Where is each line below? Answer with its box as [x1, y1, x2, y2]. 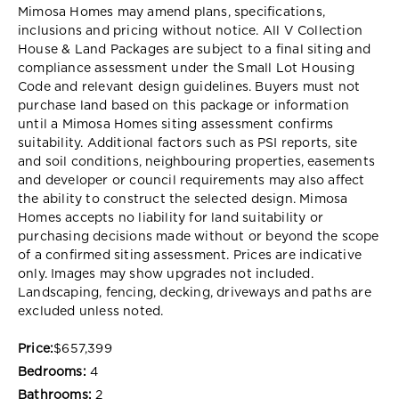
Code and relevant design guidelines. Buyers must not [18, 80, 361, 94]
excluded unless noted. [18, 305, 164, 318]
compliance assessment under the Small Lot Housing [18, 61, 354, 75]
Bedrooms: [18, 365, 86, 379]
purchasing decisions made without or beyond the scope [18, 230, 379, 243]
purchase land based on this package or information [18, 99, 350, 112]
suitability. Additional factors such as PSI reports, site [18, 136, 358, 150]
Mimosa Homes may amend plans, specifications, [18, 5, 326, 19]
